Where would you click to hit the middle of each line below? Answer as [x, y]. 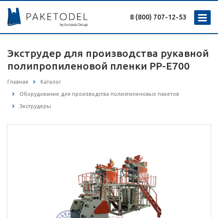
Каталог [51, 82]
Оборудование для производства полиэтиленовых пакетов [99, 94]
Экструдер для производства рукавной [108, 53]
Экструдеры [35, 106]
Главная [18, 82]
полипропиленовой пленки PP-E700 [99, 66]
